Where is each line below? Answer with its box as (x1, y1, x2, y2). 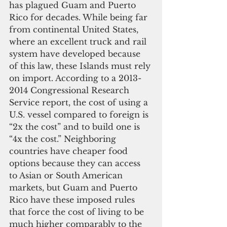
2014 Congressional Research (9, 85, 132, 95)
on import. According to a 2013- (9, 72, 141, 83)
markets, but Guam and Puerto (9, 182, 140, 193)
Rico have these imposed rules (9, 194, 137, 205)
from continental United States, (9, 24, 141, 34)
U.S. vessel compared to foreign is (9, 109, 151, 120)
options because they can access (9, 158, 143, 168)
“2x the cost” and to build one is (9, 121, 142, 132)
